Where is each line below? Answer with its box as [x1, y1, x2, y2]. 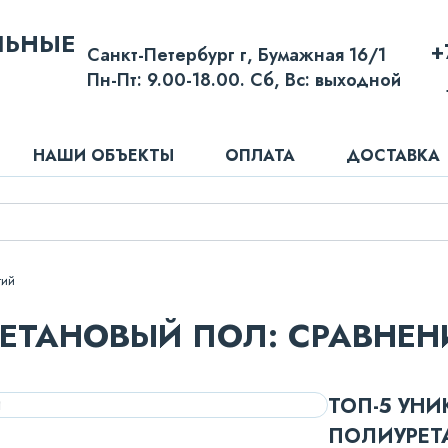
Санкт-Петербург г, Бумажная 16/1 [87, 42, 386, 68]
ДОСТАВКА [345, 144, 440, 167]
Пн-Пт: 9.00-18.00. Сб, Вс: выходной [87, 67, 401, 93]
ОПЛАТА [225, 144, 295, 167]
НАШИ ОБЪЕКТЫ [33, 144, 175, 167]
